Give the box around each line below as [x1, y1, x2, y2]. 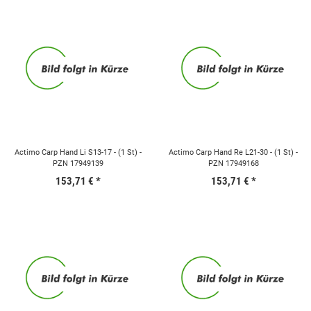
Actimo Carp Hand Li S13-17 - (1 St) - [14, 147, 142, 157]
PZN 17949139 [52, 158, 103, 168]
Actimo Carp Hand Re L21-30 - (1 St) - [169, 147, 298, 157]
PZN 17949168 [208, 158, 259, 168]
